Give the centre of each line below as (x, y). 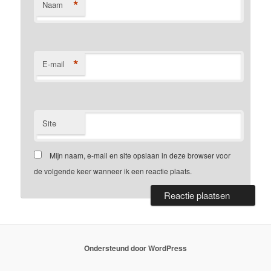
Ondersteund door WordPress (135, 248)
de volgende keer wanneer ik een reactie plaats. (113, 171)
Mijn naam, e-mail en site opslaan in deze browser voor (140, 155)
